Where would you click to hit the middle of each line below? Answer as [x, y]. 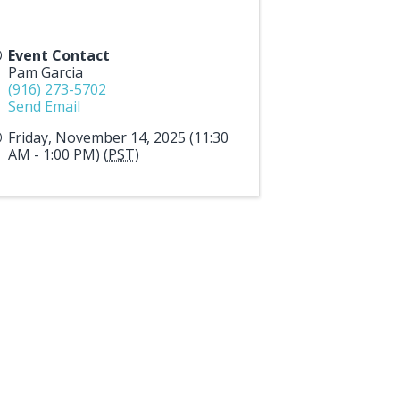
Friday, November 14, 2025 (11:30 [118, 137]
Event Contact [58, 55]
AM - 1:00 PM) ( [58, 154]
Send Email [44, 106]
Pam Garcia [45, 72]
